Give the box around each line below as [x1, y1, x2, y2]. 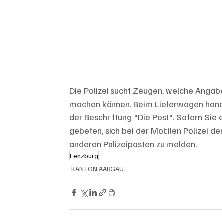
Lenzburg [70, 151, 99, 160]
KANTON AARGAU [71, 164, 124, 173]
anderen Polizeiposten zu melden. [69, 138, 197, 149]
